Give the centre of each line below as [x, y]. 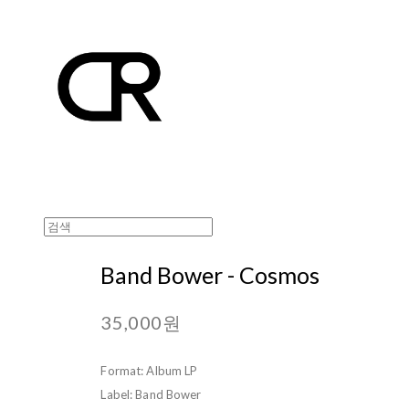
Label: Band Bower [151, 394]
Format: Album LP [149, 370]
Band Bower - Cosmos [210, 274]
